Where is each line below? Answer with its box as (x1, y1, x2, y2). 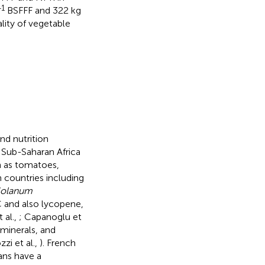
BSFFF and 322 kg (4, 4, 81, 16)
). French (39, 237, 76, 248)
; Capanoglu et (18, 211, 82, 222)
